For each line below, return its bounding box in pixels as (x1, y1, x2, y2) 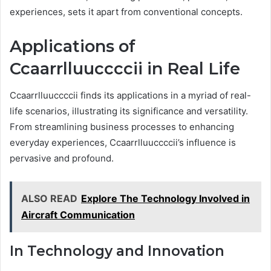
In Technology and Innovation (10, 243, 224, 260)
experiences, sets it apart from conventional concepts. (10, 5, 243, 18)
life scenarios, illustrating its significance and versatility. (10, 105, 248, 117)
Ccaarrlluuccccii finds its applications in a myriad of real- (10, 90, 251, 102)
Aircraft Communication (21, 209, 135, 221)
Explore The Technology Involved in (81, 192, 250, 205)
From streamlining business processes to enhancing (10, 121, 234, 133)
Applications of (10, 36, 135, 56)
